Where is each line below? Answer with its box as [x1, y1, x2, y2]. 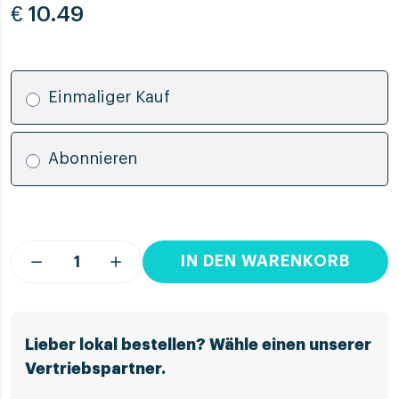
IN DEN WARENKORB [181, 253, 350, 270]
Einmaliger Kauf [47, 88, 170, 105]
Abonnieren [47, 150, 137, 167]
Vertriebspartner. [25, 360, 166, 377]
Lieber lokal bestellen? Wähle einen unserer [25, 336, 371, 353]
